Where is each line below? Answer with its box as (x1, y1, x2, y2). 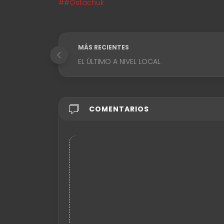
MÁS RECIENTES (78, 43, 129, 52)
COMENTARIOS (89, 104, 149, 114)
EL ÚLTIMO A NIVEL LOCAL (78, 56, 160, 67)
